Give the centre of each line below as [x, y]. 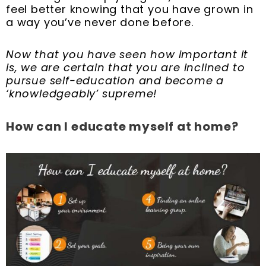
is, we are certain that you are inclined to [126, 67]
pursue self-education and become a [115, 80]
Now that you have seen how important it [127, 54]
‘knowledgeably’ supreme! [82, 93]
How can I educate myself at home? [122, 127]
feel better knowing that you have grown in [130, 9]
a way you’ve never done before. [100, 23]
